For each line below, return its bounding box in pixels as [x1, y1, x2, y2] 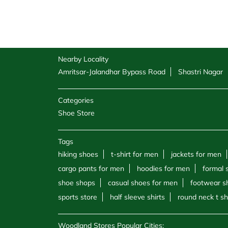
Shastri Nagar [178, 67, 223, 77]
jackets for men [171, 150, 221, 159]
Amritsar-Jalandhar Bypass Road [58, 67, 165, 77]
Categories [58, 96, 94, 105]
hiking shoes [58, 150, 98, 159]
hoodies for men [137, 164, 190, 174]
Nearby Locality [58, 54, 108, 64]
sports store [58, 192, 97, 202]
